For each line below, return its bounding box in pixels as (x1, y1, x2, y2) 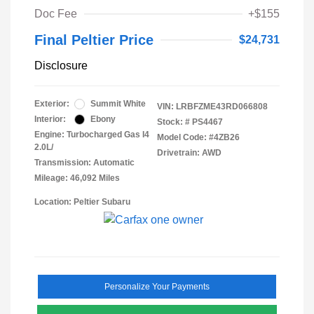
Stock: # (157, 117, 190, 128)
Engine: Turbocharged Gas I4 (34, 130, 149, 140)
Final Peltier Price (34, 32, 153, 48)
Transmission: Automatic (34, 158, 135, 168)
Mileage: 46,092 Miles (34, 173, 120, 184)
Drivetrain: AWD (157, 148, 221, 158)
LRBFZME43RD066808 (176, 102, 268, 112)
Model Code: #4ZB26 (157, 132, 240, 143)
